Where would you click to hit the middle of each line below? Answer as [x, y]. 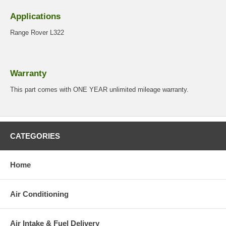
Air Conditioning [39, 194]
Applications [35, 16]
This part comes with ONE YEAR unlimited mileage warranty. [99, 90]
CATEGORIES [35, 136]
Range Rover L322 [37, 33]
